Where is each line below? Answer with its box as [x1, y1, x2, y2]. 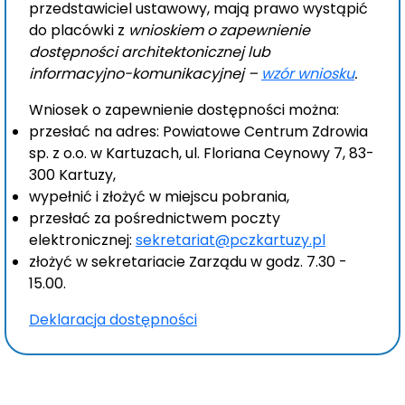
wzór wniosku [261, 63, 354, 84]
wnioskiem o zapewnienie [128, 20, 310, 41]
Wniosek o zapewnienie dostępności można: [29, 99, 339, 120]
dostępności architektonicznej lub [29, 42, 270, 62]
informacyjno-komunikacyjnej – [29, 63, 261, 84]
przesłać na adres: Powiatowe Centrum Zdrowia [29, 121, 368, 142]
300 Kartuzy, [29, 165, 116, 185]
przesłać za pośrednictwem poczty [29, 208, 280, 229]
